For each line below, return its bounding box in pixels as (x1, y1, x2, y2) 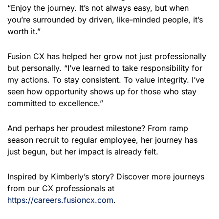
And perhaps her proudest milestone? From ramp (7, 123, 188, 133)
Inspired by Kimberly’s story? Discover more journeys (7, 172, 204, 182)
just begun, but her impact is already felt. (7, 147, 158, 157)
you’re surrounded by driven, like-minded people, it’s (7, 14, 203, 24)
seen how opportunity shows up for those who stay (7, 86, 197, 96)
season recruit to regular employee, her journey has (7, 135, 197, 145)
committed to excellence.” (7, 98, 103, 108)
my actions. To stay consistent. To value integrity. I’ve (7, 74, 204, 85)
